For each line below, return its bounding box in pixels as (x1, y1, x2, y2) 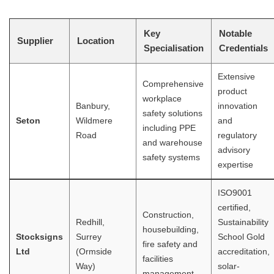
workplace (143, 94, 182, 104)
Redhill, (76, 218, 105, 228)
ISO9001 (218, 188, 252, 198)
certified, (218, 203, 251, 213)
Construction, (143, 210, 194, 220)
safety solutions (143, 109, 202, 119)
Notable (219, 28, 252, 39)
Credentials (219, 43, 268, 54)
